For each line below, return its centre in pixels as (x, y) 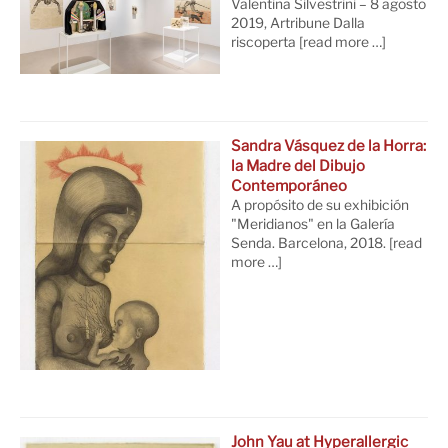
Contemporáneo (289, 186)
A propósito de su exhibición (320, 205)
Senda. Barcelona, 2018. (309, 243)
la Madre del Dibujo (298, 166)
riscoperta (265, 41)
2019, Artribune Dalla (298, 22)
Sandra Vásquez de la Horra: (329, 146)
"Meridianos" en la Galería (313, 224)
